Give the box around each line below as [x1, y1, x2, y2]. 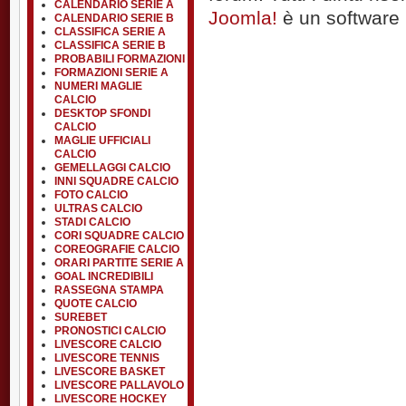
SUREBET [54, 311, 107, 324]
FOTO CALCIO [54, 188, 128, 201]
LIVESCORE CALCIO [54, 338, 161, 351]
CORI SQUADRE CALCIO [54, 229, 184, 242]
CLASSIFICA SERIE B [54, 39, 166, 52]
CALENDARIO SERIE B [54, 12, 174, 24]
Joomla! [208, 6, 277, 28]
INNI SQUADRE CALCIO [54, 175, 179, 188]
